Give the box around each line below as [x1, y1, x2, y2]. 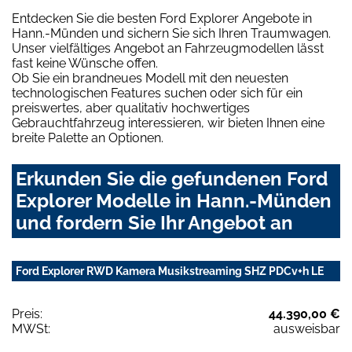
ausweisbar [273, 321, 340, 337]
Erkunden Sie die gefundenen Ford [16, 167, 328, 191]
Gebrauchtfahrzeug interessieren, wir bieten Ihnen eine [12, 115, 324, 131]
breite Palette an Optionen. [12, 130, 163, 146]
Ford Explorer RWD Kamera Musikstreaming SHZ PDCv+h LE [16, 265, 324, 278]
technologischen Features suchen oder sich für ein [12, 86, 302, 101]
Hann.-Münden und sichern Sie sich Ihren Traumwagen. [12, 26, 331, 42]
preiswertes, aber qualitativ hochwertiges [12, 101, 250, 116]
